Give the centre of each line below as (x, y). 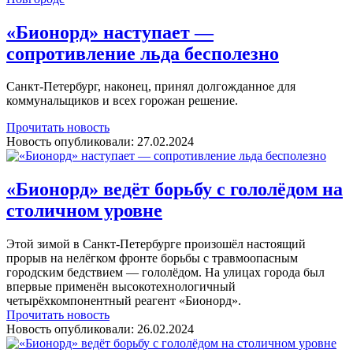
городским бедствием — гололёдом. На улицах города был (165, 273)
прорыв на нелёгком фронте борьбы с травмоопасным (152, 258)
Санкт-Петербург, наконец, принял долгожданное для (151, 87)
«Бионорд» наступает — (110, 32)
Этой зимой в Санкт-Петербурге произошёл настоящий (156, 244)
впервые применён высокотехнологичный (121, 287)
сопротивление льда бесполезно (143, 53)
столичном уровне (84, 211)
